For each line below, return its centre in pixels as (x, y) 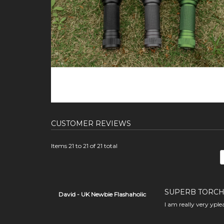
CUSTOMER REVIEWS (91, 123)
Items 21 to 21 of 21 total (84, 145)
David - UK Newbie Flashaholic (102, 194)
